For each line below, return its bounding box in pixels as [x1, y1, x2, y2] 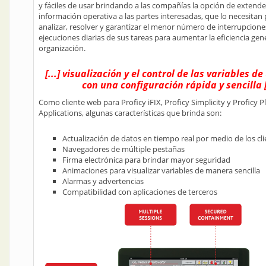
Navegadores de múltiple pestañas [62, 144, 185, 154]
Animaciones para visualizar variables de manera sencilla [62, 165, 260, 176]
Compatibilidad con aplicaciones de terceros [62, 186, 217, 197]
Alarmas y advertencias [62, 176, 144, 186]
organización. [39, 43, 85, 53]
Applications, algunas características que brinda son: [39, 107, 221, 118]
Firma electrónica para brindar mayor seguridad [62, 154, 230, 165]
